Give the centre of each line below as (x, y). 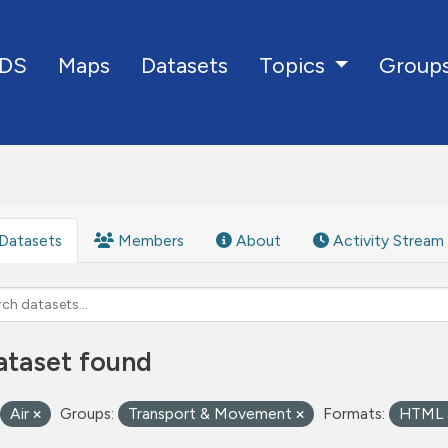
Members (149, 240)
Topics (294, 65)
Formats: (354, 413)
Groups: (87, 413)
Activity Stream (386, 240)
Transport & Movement (212, 413)
